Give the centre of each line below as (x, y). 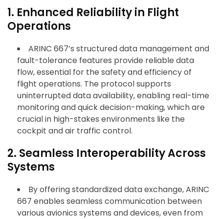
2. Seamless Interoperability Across (107, 153)
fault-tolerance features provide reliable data (106, 61)
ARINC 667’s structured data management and (119, 49)
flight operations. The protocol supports (94, 84)
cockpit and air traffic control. (75, 131)
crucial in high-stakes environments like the (101, 119)
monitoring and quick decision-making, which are (111, 108)
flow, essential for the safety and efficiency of (104, 72)
